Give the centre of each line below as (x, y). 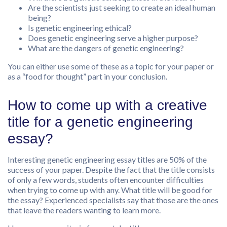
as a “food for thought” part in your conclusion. (87, 77)
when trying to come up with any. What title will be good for (110, 190)
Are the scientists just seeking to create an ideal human (122, 8)
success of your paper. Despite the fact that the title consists (111, 170)
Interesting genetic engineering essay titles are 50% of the (107, 160)
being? (40, 18)
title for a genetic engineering (100, 122)
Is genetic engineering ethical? (80, 28)
